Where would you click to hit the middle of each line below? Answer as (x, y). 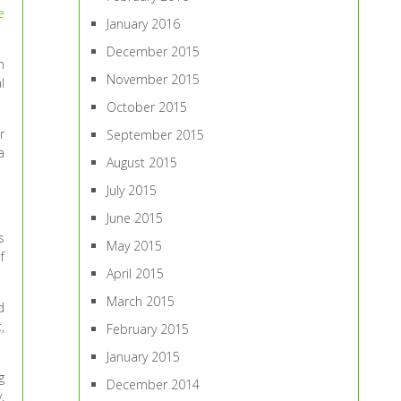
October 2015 (147, 107)
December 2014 (154, 384)
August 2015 (142, 162)
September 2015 (156, 135)
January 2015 (144, 357)
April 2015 (136, 273)
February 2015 (148, 329)
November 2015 (154, 79)
